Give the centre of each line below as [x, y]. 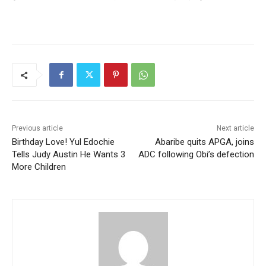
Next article [235, 129]
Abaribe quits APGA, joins [204, 142]
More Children [39, 167]
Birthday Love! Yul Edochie [63, 142]
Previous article [37, 129]
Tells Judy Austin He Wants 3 [69, 155]
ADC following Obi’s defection [196, 155]
